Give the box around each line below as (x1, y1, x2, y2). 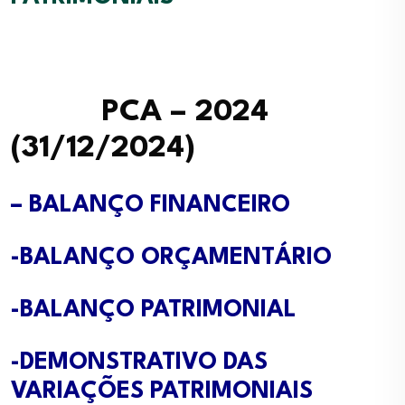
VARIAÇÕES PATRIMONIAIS (11, 380, 313, 403)
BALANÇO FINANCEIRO (29, 193, 290, 217)
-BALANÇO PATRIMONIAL (11, 298, 297, 322)
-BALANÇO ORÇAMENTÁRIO (11, 246, 332, 269)
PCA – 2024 (11, 98, 268, 127)
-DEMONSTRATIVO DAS (11, 351, 268, 374)
